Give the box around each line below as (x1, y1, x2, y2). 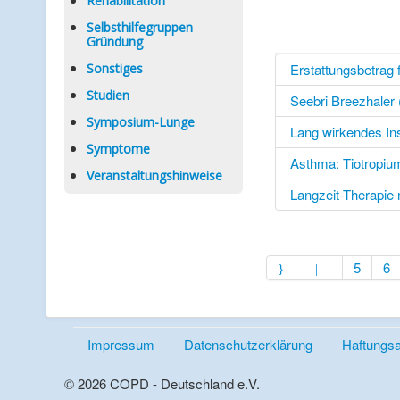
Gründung (87, 33, 143, 50)
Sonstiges (87, 60, 143, 77)
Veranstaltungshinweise (87, 167, 222, 184)
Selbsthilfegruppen (87, 19, 193, 36)
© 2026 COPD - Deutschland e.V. (64, 374, 260, 393)
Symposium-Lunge (87, 113, 195, 130)
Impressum (87, 335, 154, 354)
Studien (87, 87, 129, 104)
